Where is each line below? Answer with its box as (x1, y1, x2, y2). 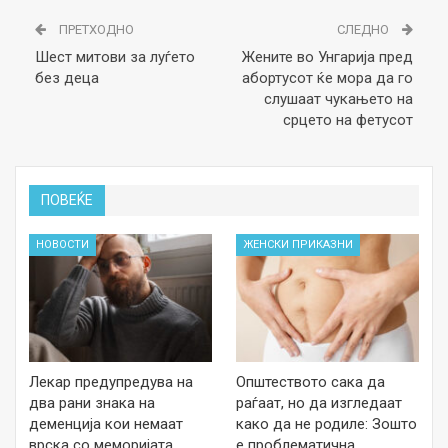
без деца (35, 69, 99, 88)
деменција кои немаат (29, 414, 183, 433)
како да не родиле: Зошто (236, 414, 417, 433)
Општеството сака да (236, 372, 385, 391)
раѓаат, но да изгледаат (236, 393, 402, 412)
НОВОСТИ (36, 237, 89, 251)
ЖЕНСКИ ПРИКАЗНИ (243, 237, 353, 251)
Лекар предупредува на (29, 372, 193, 391)
